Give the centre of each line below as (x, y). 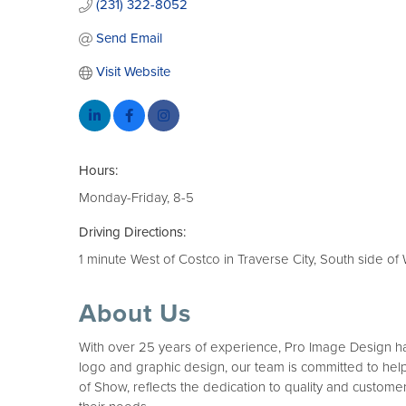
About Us (135, 314)
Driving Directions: (132, 232)
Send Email (129, 38)
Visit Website (133, 72)
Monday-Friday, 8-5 (136, 198)
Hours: (98, 170)
